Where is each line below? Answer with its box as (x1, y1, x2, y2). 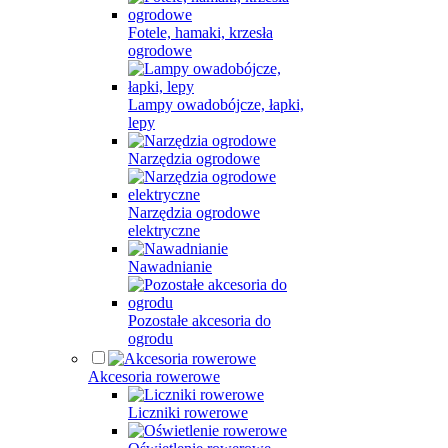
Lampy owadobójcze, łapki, (128, 96, 304, 113)
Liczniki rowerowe (128, 404, 248, 421)
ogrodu (128, 330, 173, 347)
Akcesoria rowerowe (88, 368, 220, 385)
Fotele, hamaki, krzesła (128, 24, 273, 41)
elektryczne (128, 222, 200, 239)
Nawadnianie (128, 258, 212, 275)
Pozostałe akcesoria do (128, 312, 271, 329)
